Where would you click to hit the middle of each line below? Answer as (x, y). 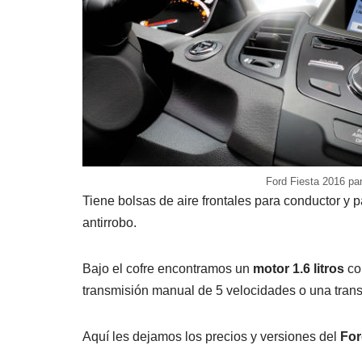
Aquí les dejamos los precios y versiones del (211, 336)
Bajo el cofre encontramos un (168, 268)
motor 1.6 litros (299, 268)
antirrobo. (109, 222)
